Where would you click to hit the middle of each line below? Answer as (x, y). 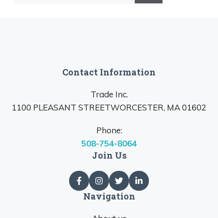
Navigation (109, 196)
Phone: (109, 130)
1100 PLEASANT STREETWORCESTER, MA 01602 (109, 108)
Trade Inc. (109, 94)
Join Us (109, 155)
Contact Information (109, 72)
